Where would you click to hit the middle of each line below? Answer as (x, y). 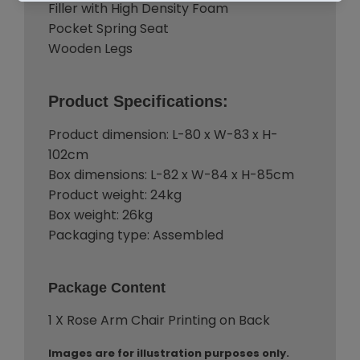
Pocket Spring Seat (108, 29)
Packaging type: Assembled (136, 235)
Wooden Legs (90, 49)
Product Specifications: (138, 102)
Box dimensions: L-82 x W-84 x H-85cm (171, 175)
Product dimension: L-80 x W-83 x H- (163, 135)
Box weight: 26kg (100, 215)
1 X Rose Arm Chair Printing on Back (159, 321)
